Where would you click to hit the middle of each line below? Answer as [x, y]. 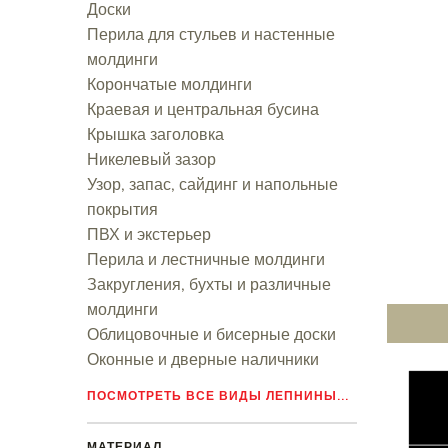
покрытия [122, 209]
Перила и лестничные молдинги [206, 259]
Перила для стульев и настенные [211, 34]
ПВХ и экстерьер [149, 234]
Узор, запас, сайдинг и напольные [212, 184]
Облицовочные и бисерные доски [211, 334]
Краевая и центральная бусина [203, 109]
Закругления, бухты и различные [209, 284]
